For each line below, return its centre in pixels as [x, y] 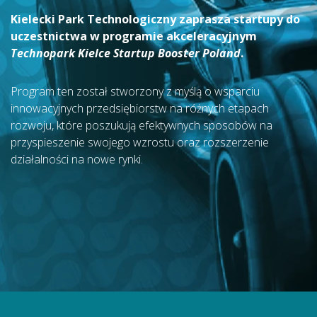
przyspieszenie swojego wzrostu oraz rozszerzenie [140, 142]
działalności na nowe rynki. [77, 159]
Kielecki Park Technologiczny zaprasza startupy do [155, 19]
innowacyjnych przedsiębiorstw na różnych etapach [140, 108]
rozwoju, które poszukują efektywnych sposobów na [142, 125]
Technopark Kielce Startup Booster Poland [126, 53]
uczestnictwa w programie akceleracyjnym [134, 36]
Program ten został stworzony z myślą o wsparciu [135, 91]
